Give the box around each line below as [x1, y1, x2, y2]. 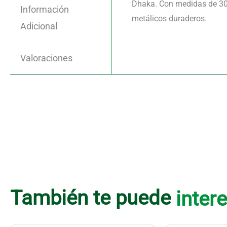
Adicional [20, 21, 57, 31]
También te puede [10, 186, 176, 210]
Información [20, 4, 69, 15]
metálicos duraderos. [132, 14, 207, 23]
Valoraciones [20, 53, 72, 63]
